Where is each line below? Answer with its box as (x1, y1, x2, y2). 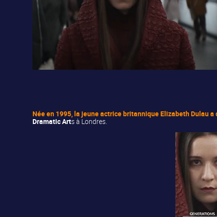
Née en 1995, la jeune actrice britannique (32, 109, 161, 119)
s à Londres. (71, 117, 108, 126)
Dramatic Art (32, 117, 72, 126)
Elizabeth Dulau (160, 109, 209, 119)
